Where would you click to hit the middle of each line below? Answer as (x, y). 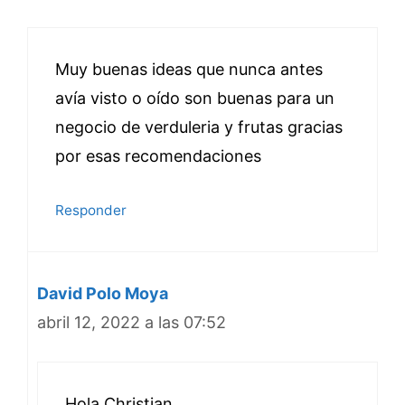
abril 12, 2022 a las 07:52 (132, 322)
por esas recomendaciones (158, 156)
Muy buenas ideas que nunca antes (189, 69)
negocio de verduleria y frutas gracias (199, 127)
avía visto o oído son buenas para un (195, 98)
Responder (91, 210)
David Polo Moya (103, 293)
